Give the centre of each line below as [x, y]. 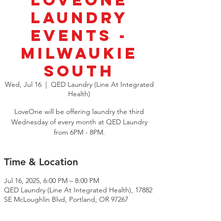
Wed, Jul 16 [23, 85]
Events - [79, 36]
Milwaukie [79, 54]
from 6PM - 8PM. [79, 132]
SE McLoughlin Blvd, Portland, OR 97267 [66, 200]
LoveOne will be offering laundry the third [79, 112]
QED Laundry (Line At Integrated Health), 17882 [78, 190]
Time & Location [41, 162]
